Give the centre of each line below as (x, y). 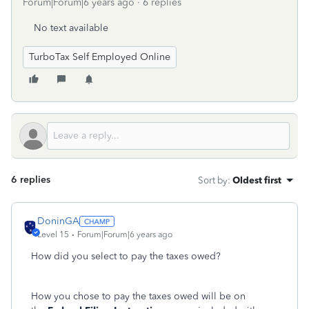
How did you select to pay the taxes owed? (126, 256)
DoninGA (58, 221)
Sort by (213, 180)
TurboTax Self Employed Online (100, 57)
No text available (71, 28)
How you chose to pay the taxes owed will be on (138, 296)
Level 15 (53, 235)
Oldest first (257, 180)
